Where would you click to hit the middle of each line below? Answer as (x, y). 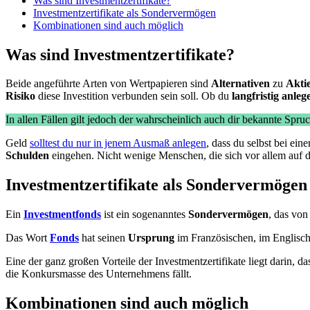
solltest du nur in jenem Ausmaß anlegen (118, 143)
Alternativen (240, 84)
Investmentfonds (62, 215)
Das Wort (28, 238)
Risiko (20, 96)
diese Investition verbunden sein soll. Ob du (134, 96)
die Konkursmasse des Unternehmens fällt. (99, 274)
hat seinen (105, 238)
